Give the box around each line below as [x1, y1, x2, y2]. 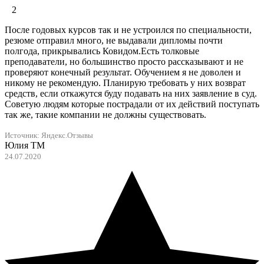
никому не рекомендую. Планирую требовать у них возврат [5, 78, 246, 88]
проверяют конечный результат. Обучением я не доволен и [5, 67, 241, 78]
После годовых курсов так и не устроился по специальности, [5, 25, 252, 35]
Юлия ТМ [5, 140, 45, 151]
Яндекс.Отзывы [41, 131, 93, 140]
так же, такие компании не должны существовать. [5, 110, 206, 120]
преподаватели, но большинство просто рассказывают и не [5, 57, 243, 67]
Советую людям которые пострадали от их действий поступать [5, 99, 259, 110]
